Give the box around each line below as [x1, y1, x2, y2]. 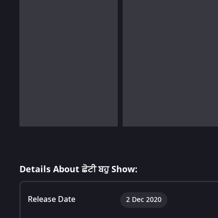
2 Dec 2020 [126, 194, 162, 205]
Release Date [28, 193, 75, 205]
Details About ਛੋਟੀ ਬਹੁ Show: [19, 163, 138, 176]
